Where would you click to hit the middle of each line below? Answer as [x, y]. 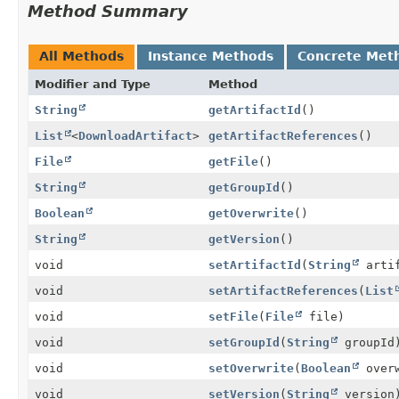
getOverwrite [251, 213]
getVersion [244, 239]
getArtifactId [255, 110]
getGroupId [244, 187]
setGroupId [244, 342]
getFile [233, 161]
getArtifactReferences [283, 135]
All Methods [81, 56]
